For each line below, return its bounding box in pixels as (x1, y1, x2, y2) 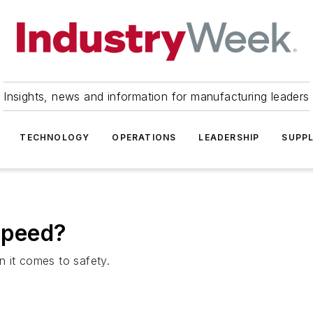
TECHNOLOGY (20, 132, 90, 143)
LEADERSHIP (198, 132, 260, 143)
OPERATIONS (112, 132, 177, 143)
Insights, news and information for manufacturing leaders (3, 89, 310, 103)
